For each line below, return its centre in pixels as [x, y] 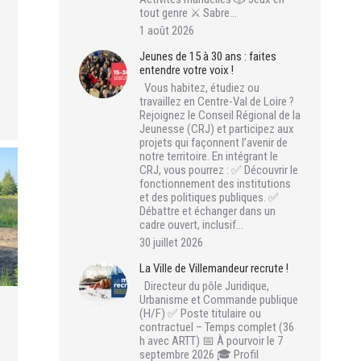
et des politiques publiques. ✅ [209, 197]
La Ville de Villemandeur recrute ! [214, 268]
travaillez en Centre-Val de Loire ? [217, 102]
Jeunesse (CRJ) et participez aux [217, 129]
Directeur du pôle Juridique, [204, 286]
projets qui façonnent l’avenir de [214, 143]
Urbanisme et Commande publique [219, 300]
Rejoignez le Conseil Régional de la [220, 115]
